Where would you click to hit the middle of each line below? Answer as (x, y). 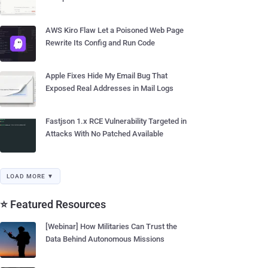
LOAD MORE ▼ (30, 176)
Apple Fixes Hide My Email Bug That (106, 76)
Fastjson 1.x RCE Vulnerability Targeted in (116, 121)
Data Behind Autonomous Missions (105, 239)
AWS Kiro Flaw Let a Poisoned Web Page (115, 30)
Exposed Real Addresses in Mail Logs (109, 88)
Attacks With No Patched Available (104, 134)
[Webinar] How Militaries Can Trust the (111, 226)
